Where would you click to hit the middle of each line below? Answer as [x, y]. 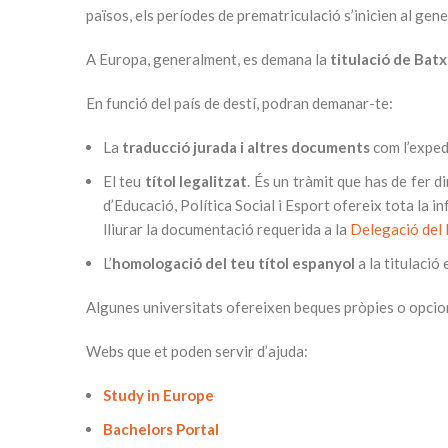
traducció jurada [179, 147]
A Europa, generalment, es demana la [208, 59]
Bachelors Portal [161, 429]
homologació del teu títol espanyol [235, 263]
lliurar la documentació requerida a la [226, 229]
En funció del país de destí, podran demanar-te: [239, 103]
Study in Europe [158, 395]
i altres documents [305, 147]
